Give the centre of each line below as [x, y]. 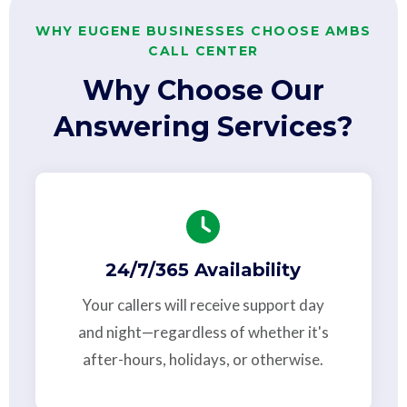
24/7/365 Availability [203, 269]
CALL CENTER [203, 50]
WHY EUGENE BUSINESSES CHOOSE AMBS [203, 30]
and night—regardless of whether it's [203, 332]
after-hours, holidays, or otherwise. [203, 359]
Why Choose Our [203, 90]
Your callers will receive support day [203, 304]
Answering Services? [203, 126]
